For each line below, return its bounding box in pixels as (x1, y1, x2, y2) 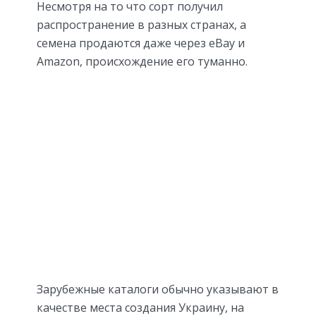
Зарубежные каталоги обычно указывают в (37, 281, 279, 298)
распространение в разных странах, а (37, 17, 246, 33)
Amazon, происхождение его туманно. (37, 54, 248, 70)
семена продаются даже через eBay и (37, 35, 245, 51)
